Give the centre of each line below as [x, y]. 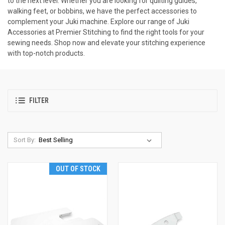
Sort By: [24, 140]
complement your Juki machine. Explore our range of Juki [98, 21]
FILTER [39, 101]
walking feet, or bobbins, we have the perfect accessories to [102, 11]
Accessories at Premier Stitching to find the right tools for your [106, 32]
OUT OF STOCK [78, 168]
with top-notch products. [46, 53]
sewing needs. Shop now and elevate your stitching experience [106, 42]
